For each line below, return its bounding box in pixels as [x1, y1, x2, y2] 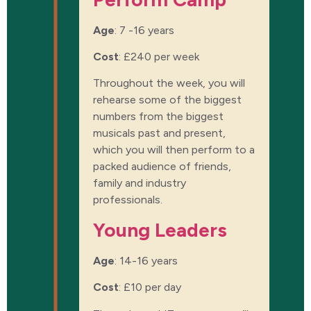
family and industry [93, 176, 186, 190]
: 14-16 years [115, 253, 178, 267]
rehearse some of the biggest [93, 93, 242, 107]
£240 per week [124, 49, 199, 63]
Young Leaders [93, 217, 227, 242]
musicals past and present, [93, 126, 226, 140]
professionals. [93, 193, 162, 207]
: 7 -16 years [115, 23, 174, 37]
